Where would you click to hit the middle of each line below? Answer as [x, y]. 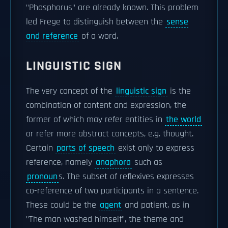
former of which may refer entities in [95, 120]
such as [147, 162]
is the [179, 91]
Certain [41, 148]
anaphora [113, 162]
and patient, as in [156, 205]
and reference [52, 36]
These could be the [62, 205]
